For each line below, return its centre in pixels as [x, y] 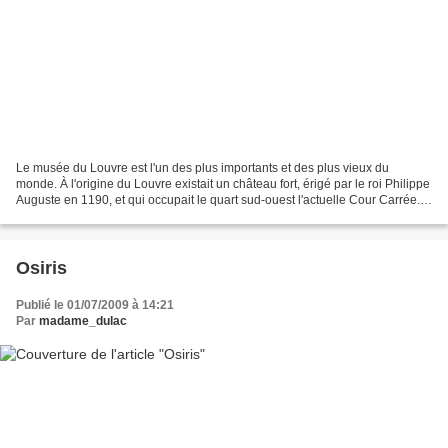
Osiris [41, 268]
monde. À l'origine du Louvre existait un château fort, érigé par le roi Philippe [223, 184]
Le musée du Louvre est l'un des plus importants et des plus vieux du [202, 168]
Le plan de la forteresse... [84, 216]
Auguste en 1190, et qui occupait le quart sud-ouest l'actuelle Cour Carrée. [218, 200]
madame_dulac [83, 321]
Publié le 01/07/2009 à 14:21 [95, 305]
